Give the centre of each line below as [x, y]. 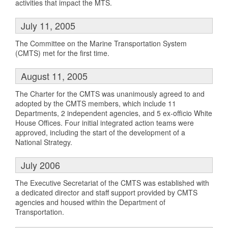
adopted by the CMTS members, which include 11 [96, 103]
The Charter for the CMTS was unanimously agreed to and [110, 93]
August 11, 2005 [54, 76]
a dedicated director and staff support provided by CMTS [106, 192]
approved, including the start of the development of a [100, 132]
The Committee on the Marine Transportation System [101, 43]
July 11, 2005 [48, 25]
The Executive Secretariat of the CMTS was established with [112, 182]
